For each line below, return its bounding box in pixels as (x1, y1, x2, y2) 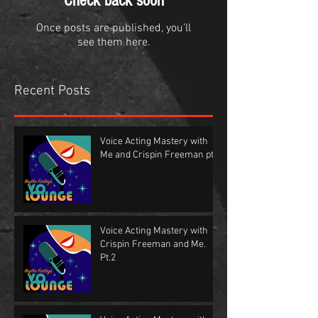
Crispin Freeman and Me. (100, 238, 206, 251)
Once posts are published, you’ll (36, 21, 191, 36)
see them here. (77, 35, 150, 50)
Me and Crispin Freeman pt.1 (100, 149, 221, 162)
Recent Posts (14, 83, 90, 100)
